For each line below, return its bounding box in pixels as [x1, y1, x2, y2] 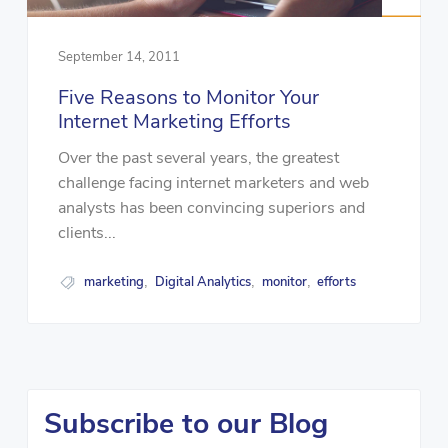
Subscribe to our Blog [43, 403, 328, 443]
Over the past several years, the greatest [57, 147, 339, 170]
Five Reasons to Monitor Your [57, 83, 319, 111]
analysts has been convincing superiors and [57, 197, 365, 220]
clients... [57, 222, 116, 245]
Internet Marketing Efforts [57, 107, 291, 135]
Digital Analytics [155, 273, 252, 292]
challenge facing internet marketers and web [57, 172, 369, 195]
